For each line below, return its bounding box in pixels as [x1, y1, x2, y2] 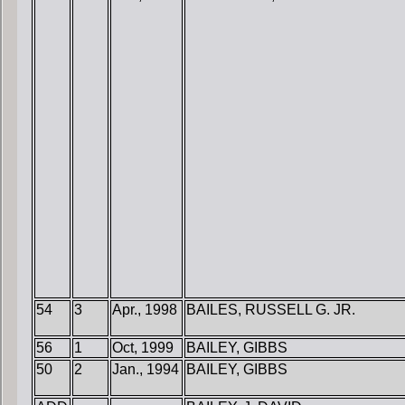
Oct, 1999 [112, 340, 174, 356]
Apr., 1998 [112, 302, 177, 318]
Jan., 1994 [112, 362, 179, 378]
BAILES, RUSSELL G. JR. [186, 302, 355, 318]
